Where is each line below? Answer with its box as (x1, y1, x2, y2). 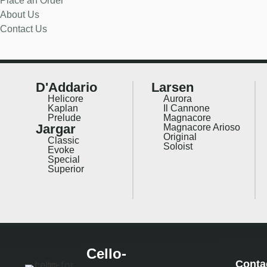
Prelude (48, 112, 81, 123)
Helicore (48, 93, 83, 104)
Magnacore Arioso (163, 122, 240, 132)
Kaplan (48, 103, 78, 113)
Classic (48, 135, 79, 145)
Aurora (163, 93, 192, 104)
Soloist (163, 141, 193, 151)
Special (48, 154, 80, 164)
